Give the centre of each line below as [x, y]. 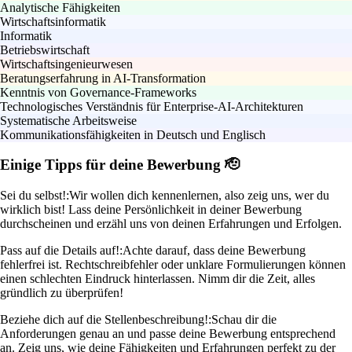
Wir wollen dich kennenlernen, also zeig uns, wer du [199, 196]
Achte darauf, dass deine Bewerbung [214, 251]
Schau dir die [244, 320]
